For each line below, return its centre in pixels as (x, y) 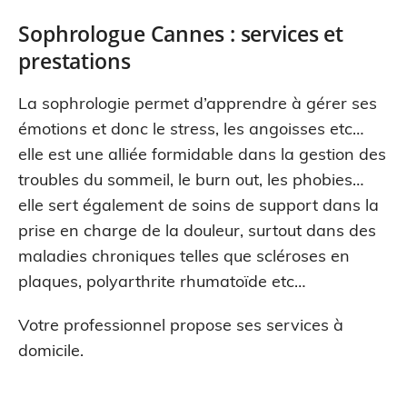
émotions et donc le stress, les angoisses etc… (191, 129)
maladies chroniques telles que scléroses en (184, 256)
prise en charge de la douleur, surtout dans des (197, 230)
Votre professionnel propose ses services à (181, 325)
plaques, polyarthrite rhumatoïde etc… (162, 281)
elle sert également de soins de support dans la (199, 205)
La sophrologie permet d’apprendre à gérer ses (198, 103)
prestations (74, 61)
